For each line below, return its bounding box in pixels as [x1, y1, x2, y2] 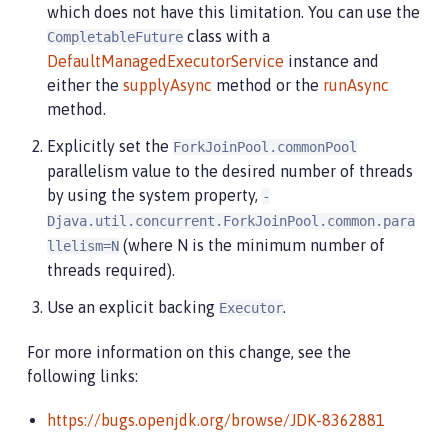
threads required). [47, 261, 175, 279]
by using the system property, [47, 186, 262, 204]
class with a [183, 27, 270, 45]
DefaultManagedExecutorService [47, 52, 284, 70]
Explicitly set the [47, 137, 173, 155]
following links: [27, 367, 138, 385]
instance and [284, 52, 379, 70]
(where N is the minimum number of [119, 236, 385, 254]
